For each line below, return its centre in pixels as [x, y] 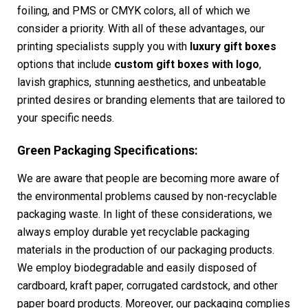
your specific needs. [66, 118]
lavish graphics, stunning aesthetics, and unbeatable [142, 82]
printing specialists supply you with [103, 47]
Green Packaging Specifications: [108, 151]
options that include [66, 65]
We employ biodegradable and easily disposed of [137, 267]
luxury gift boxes [233, 47]
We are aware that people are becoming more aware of [148, 178]
